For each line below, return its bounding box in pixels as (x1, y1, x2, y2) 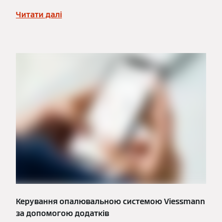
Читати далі (16, 9, 62, 20)
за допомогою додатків (16, 208, 109, 219)
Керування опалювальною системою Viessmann (16, 196, 205, 207)
